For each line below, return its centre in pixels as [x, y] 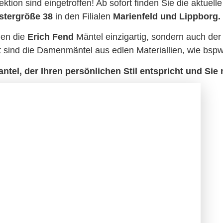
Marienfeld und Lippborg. [167, 16]
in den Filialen [83, 16]
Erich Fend [49, 37]
